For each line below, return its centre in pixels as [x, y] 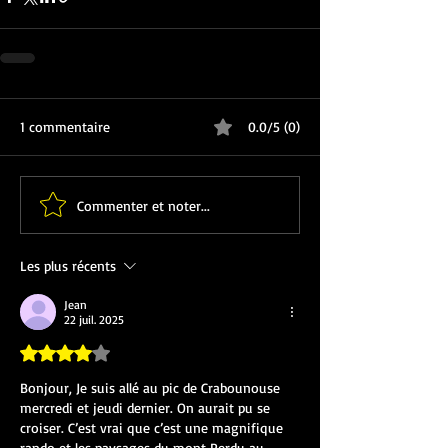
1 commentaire [65, 127]
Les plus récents [68, 266]
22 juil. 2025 [94, 320]
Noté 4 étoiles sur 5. [69, 351]
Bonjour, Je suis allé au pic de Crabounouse [152, 388]
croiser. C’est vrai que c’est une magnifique [153, 428]
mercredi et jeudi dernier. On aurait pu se [147, 408]
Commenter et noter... [143, 205]
